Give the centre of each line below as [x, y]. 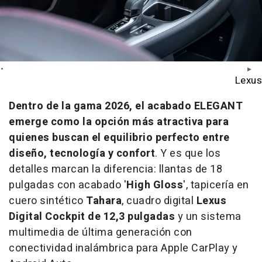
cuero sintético [47, 201]
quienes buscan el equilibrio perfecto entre [119, 138]
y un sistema [208, 217]
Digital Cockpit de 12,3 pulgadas [92, 217]
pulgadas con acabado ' [68, 185]
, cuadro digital [159, 201]
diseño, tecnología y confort [82, 154]
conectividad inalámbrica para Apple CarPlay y [123, 249]
